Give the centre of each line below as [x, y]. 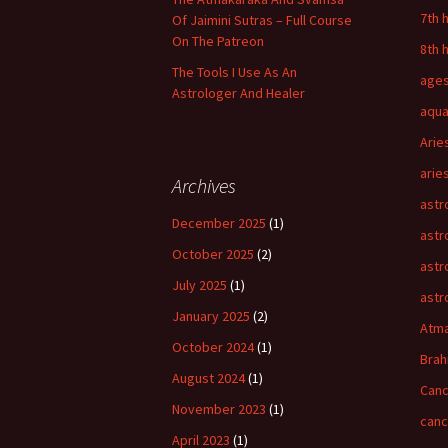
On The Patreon [218, 41]
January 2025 [211, 316]
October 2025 [213, 254]
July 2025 [199, 285]
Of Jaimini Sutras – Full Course [262, 20]
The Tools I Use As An [234, 72]
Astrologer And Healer [238, 93]
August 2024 [208, 378]
